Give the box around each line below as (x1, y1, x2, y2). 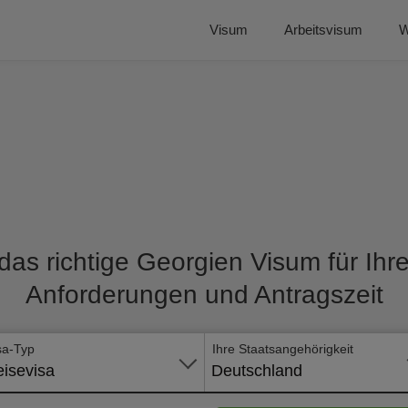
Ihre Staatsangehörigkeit (212, 342, 353, 356)
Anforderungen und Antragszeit (25, 280, 383, 309)
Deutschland (211, 362, 302, 380)
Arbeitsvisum (284, 22, 362, 37)
